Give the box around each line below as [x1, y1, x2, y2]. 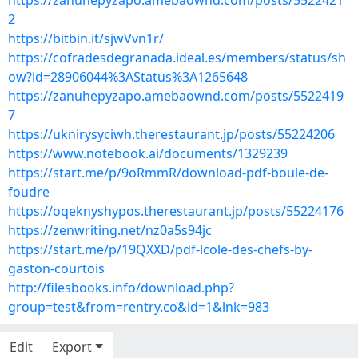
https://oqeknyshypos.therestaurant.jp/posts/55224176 [8, 202, 344, 220]
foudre [8, 183, 50, 201]
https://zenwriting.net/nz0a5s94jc [8, 221, 212, 239]
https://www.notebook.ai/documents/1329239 [8, 145, 288, 162]
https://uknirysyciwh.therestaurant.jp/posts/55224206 [8, 125, 335, 143]
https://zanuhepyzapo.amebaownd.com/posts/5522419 [8, 87, 344, 105]
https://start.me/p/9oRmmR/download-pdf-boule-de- [8, 164, 328, 181]
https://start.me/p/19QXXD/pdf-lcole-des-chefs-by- [8, 241, 312, 258]
